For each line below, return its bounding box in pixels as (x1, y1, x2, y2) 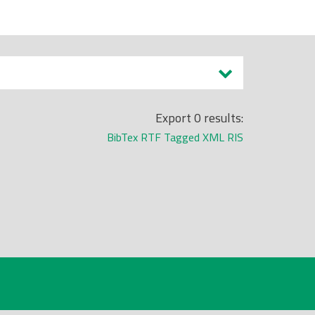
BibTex (107, 129, 138, 146)
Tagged (164, 129, 200, 146)
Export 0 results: (155, 108, 243, 127)
